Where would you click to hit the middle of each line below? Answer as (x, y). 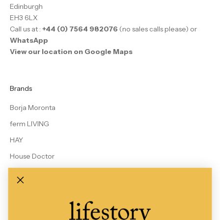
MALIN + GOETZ (36, 188)
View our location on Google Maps (71, 51)
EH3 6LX (24, 17)
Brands (21, 88)
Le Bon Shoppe (35, 172)
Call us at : (26, 29)
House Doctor (32, 156)
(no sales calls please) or (158, 29)
